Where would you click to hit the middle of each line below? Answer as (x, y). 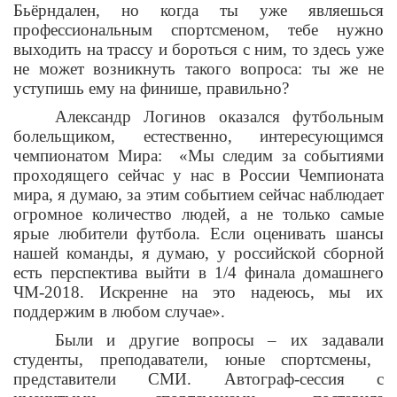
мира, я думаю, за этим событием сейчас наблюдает (198, 195)
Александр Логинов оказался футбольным (219, 117)
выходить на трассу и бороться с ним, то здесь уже (198, 50)
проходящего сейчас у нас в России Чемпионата (198, 175)
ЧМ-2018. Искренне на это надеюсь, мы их (198, 292)
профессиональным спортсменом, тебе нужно (198, 30)
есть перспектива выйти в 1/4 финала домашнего (198, 273)
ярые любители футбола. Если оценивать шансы (198, 234)
